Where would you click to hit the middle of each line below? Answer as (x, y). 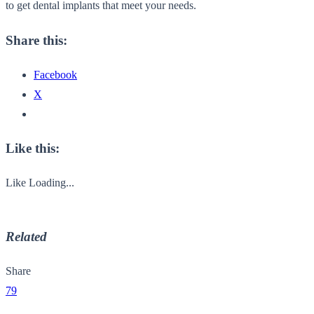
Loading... (52, 183)
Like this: (33, 149)
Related (26, 236)
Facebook (55, 74)
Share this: (36, 40)
